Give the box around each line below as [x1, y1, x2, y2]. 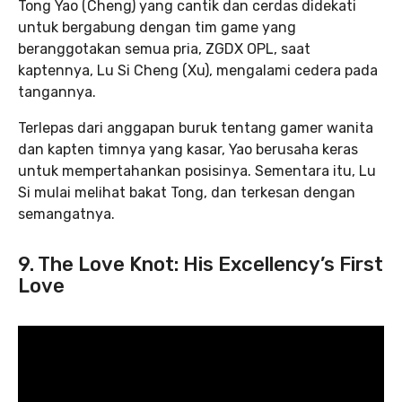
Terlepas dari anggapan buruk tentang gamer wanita [18, 119, 373, 137]
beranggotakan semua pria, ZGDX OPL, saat [18, 40, 310, 58]
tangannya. [18, 83, 96, 101]
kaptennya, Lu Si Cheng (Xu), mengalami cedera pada [18, 62, 378, 80]
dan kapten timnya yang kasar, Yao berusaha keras [18, 141, 358, 159]
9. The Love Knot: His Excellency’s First [18, 252, 383, 277]
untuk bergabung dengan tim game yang [18, 19, 296, 37]
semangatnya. [18, 205, 115, 223]
